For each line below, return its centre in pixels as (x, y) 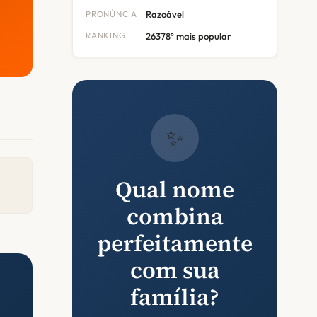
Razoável (165, 14)
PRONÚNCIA (111, 13)
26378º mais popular (188, 36)
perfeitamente (175, 244)
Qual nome (175, 190)
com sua (175, 271)
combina (175, 217)
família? (175, 298)
